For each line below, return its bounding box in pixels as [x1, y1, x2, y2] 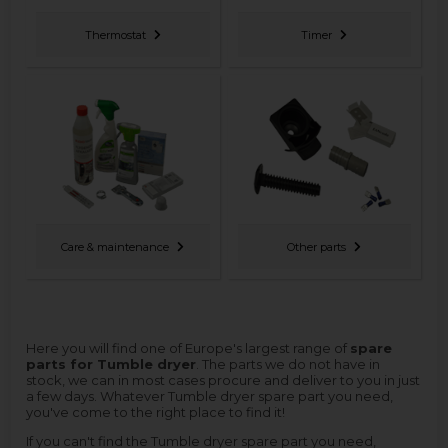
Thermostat [84, 27, 146, 42]
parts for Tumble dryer [26, 356, 197, 372]
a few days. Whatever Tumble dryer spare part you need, [26, 388, 394, 404]
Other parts [287, 239, 347, 254]
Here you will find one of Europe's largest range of [26, 340, 351, 356]
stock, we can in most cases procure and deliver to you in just [26, 372, 421, 388]
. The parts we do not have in [196, 356, 381, 372]
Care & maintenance [61, 239, 170, 254]
